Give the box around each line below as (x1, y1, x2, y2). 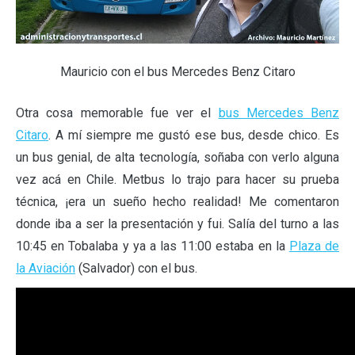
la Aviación (16, 260, 75, 276)
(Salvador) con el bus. (75, 260, 197, 276)
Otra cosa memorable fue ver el (16, 105, 219, 120)
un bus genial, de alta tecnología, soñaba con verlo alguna (16, 149, 339, 165)
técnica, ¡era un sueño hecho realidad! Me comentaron (16, 193, 339, 209)
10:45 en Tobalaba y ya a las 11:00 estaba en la (16, 238, 289, 254)
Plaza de (288, 238, 340, 254)
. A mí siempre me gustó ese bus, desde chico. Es (48, 127, 339, 143)
